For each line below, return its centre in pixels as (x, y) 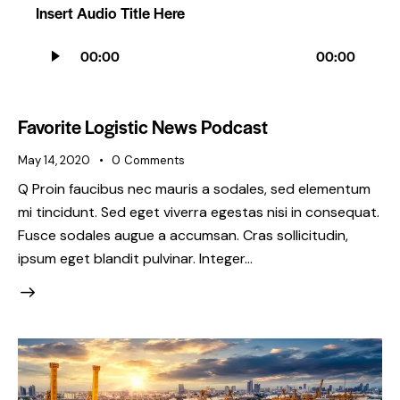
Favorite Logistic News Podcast (143, 127)
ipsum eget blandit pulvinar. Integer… (135, 258)
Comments (154, 161)
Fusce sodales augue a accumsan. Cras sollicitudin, (183, 235)
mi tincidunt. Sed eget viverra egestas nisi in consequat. (199, 212)
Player (54, 62)
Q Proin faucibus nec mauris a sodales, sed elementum (194, 188)
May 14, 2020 (54, 161)
